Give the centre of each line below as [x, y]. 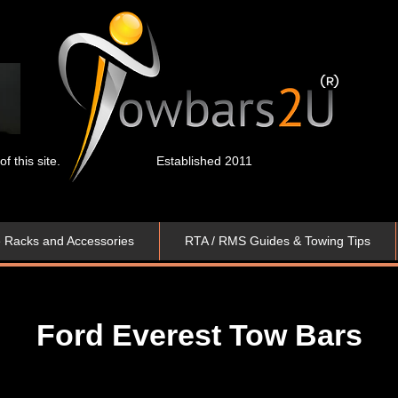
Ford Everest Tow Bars [199, 335]
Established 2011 [204, 161]
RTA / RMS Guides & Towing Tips [278, 241]
